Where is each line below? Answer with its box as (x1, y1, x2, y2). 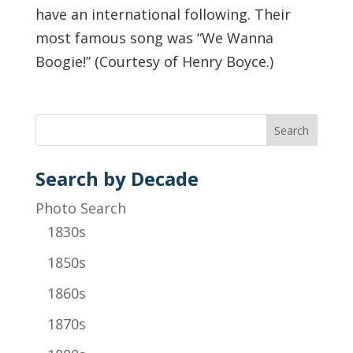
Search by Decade (35, 165, 199, 191)
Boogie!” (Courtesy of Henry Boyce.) (35, 51, 273, 71)
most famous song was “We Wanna (35, 28, 273, 47)
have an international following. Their (35, 4, 291, 24)
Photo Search (35, 198, 126, 217)
